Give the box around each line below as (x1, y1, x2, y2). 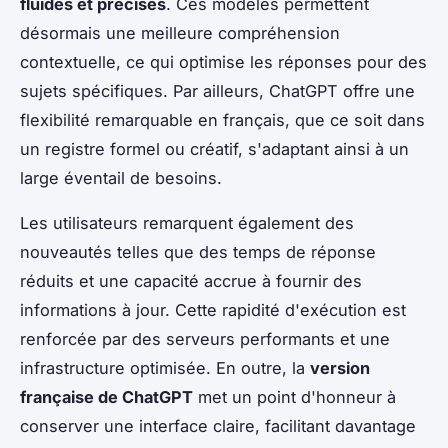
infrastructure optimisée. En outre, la (20, 358, 310, 379)
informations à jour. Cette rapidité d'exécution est (20, 300, 406, 321)
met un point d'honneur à (193, 387, 396, 408)
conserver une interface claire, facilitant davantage (20, 416, 416, 437)
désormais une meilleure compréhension (20, 23, 340, 44)
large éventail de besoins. (20, 168, 222, 189)
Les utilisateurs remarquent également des (20, 213, 354, 234)
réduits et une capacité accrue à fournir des (20, 271, 362, 292)
